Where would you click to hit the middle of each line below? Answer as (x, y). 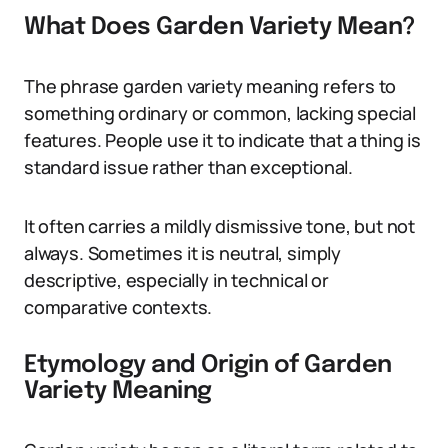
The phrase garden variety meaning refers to (210, 86)
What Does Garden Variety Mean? (220, 27)
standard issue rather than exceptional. (188, 167)
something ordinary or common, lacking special (220, 113)
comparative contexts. (118, 307)
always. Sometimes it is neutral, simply (182, 253)
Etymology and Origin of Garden (208, 365)
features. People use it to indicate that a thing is (222, 140)
